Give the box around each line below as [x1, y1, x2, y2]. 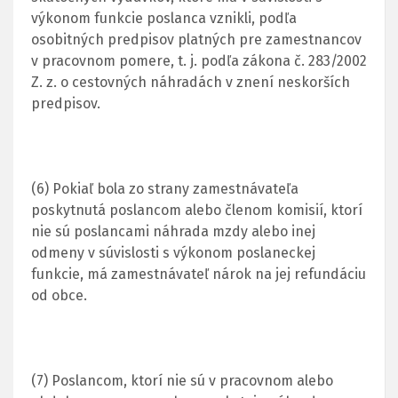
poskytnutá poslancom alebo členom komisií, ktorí [31, 201, 362, 219]
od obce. [31, 286, 87, 304]
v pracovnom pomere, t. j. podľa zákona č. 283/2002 [31, 52, 367, 69]
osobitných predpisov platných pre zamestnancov [31, 30, 362, 48]
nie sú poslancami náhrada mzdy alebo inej [31, 222, 315, 240]
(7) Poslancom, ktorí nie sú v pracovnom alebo [31, 371, 333, 389]
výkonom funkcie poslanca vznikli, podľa [31, 9, 297, 27]
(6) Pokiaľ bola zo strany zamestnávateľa [31, 179, 298, 197]
